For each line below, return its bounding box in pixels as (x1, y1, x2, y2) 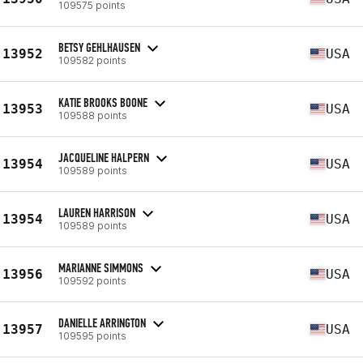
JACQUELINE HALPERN (58, 149, 149, 165)
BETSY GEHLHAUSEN (58, 39, 140, 55)
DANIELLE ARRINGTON (58, 314, 146, 331)
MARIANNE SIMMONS (58, 259, 143, 275)
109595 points (58, 329, 126, 342)
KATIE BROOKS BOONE (58, 94, 147, 110)
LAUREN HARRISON (58, 204, 135, 220)
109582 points (58, 53, 126, 66)
